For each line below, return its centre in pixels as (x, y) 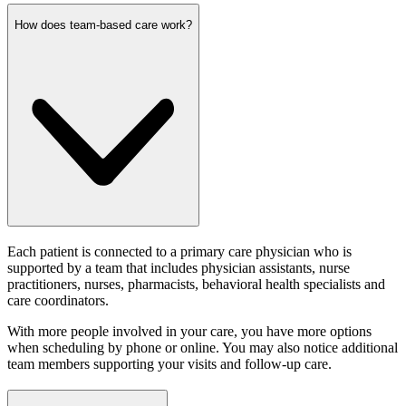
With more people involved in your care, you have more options (189, 331)
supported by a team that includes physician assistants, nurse (179, 267)
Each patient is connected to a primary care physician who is (179, 251)
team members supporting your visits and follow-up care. (169, 363)
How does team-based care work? (103, 24)
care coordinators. (58, 300)
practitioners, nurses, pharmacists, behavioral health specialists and (196, 284)
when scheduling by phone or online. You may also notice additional (203, 347)
